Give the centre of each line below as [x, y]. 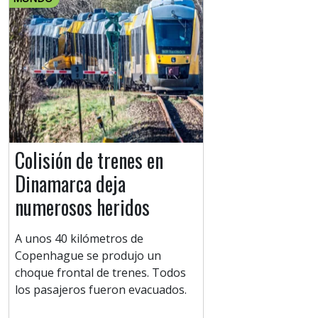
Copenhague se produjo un [88, 256]
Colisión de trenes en [89, 160]
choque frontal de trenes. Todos [100, 273]
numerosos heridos [82, 207]
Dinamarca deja [70, 184]
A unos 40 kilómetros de [79, 239]
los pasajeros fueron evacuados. [101, 290]
